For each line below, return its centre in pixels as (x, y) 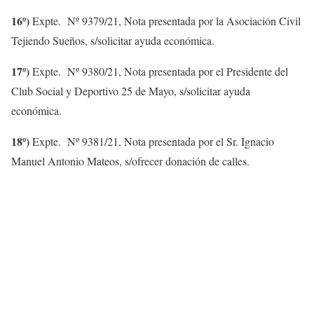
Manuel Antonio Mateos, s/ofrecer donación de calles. (130, 161)
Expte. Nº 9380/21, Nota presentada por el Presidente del (159, 71)
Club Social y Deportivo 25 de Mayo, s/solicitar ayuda (131, 91)
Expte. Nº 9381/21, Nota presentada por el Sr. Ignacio (152, 141)
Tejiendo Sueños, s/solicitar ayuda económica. (113, 40)
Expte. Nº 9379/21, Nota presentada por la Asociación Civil (165, 21)
